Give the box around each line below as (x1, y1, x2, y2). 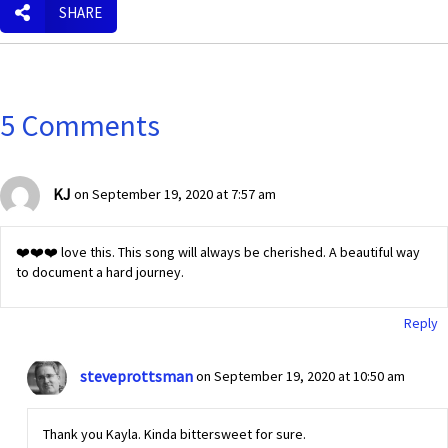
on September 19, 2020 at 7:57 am (74, 185, 276, 204)
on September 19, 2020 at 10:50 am (195, 367, 405, 386)
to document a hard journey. (16, 263, 184, 282)
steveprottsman (79, 365, 193, 386)
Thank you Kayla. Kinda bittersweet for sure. (42, 425, 306, 444)
